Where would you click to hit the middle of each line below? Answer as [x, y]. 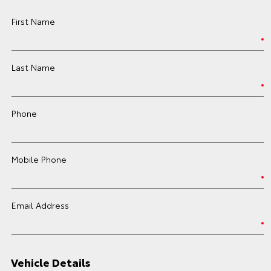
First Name [33, 21]
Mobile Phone [39, 159]
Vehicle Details [51, 262]
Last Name [33, 67]
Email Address [40, 205]
